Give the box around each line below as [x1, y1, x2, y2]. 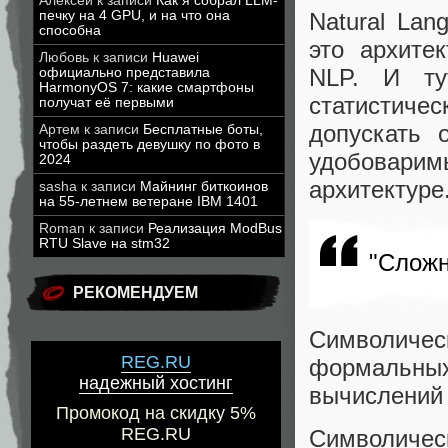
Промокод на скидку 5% [56, 403, 256, 424]
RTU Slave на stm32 [39, 236, 170, 251]
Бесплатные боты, [143, 122, 263, 137]
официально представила [39, 65, 210, 80]
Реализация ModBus [148, 221, 282, 236]
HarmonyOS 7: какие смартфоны [39, 80, 254, 95]
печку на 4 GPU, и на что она [39, 8, 230, 23]
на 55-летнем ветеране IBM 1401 [39, 194, 258, 209]
